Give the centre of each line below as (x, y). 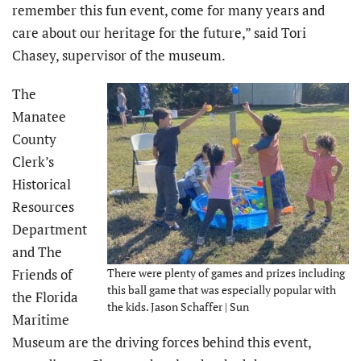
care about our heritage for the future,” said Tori (159, 33)
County (34, 139)
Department (50, 230)
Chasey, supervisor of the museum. (119, 56)
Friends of (42, 275)
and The (37, 252)
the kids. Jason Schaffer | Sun (178, 307)
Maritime (41, 320)
